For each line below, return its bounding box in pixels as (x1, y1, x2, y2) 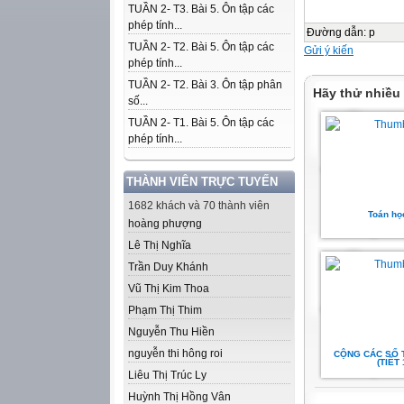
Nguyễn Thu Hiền (128, 326, 215, 338)
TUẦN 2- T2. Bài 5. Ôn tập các (128, 41, 274, 53)
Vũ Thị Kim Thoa (128, 282, 209, 295)
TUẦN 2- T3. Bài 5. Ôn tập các (128, 3, 274, 15)
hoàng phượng (128, 217, 202, 230)
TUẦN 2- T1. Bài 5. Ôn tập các (128, 116, 274, 129)
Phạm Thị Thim (128, 304, 202, 317)
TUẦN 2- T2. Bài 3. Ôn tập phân (128, 78, 282, 91)
